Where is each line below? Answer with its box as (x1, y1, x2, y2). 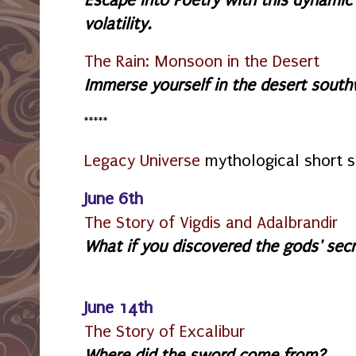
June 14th (84, 298, 153, 318)
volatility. (84, 14, 156, 33)
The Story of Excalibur (84, 322, 245, 342)
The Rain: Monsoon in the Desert (84, 52, 319, 72)
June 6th (84, 188, 143, 208)
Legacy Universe (84, 151, 200, 171)
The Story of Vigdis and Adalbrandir (84, 212, 338, 232)
